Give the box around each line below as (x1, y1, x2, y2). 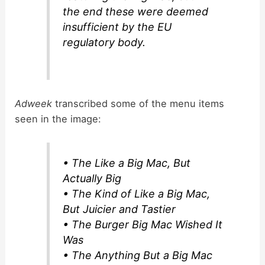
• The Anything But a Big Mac (63, 249, 213, 262)
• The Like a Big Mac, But (63, 157, 191, 170)
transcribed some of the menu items (52, 98, 225, 110)
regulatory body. (63, 35, 146, 49)
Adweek (15, 98, 53, 110)
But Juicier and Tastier (63, 203, 176, 216)
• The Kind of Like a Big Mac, (63, 188, 211, 201)
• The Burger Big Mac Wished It (63, 218, 223, 231)
